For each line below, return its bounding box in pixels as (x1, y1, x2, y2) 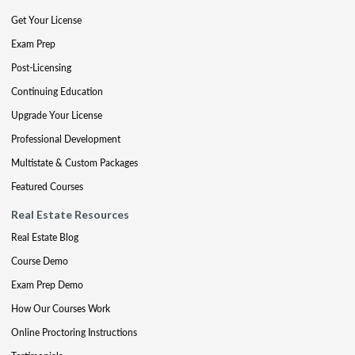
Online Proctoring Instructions (11, 325, 137, 339)
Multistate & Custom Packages (11, 155, 138, 170)
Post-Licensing (11, 60, 71, 74)
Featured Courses (11, 179, 83, 193)
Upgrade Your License (11, 108, 102, 122)
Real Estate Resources (11, 207, 129, 221)
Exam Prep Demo (11, 277, 83, 292)
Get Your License (11, 13, 82, 27)
